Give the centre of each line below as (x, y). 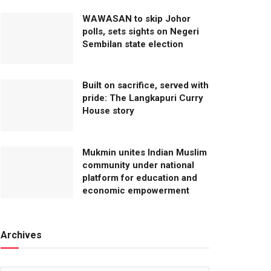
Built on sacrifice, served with (145, 86)
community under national (138, 165)
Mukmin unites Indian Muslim (145, 153)
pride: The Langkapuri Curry (143, 98)
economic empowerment (136, 191)
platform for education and (140, 178)
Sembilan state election (133, 44)
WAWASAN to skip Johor (136, 18)
